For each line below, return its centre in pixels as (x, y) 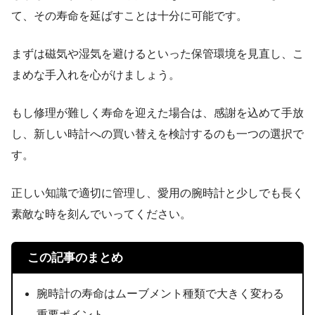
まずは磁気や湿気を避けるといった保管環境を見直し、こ (157, 53)
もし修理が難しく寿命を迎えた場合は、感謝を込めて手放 (157, 112)
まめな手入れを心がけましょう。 (96, 75)
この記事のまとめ (75, 257)
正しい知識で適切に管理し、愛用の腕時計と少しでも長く (157, 193)
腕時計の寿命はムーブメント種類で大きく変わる (161, 294)
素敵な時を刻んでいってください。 (101, 214)
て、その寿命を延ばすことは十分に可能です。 (129, 15)
